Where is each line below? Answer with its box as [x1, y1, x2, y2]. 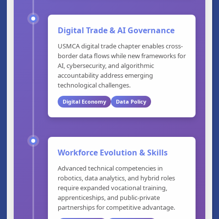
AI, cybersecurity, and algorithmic [58, 61, 154, 70]
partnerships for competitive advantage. [58, 202, 175, 212]
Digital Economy [63, 97, 106, 105]
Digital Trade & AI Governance [58, 24, 175, 36]
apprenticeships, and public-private [58, 193, 160, 202]
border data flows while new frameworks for [58, 51, 186, 60]
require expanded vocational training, [58, 183, 167, 192]
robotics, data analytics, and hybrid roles [58, 173, 175, 182]
